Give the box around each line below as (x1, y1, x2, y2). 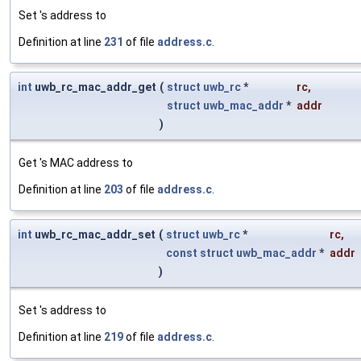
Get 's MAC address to (19, 156, 133, 170)
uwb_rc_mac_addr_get (32, 81, 156, 94)
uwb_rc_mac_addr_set (32, 228, 156, 242)
